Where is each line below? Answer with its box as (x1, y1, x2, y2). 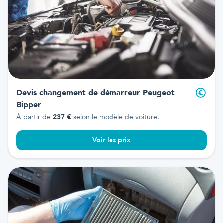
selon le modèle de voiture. (71, 112, 159, 122)
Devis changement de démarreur (16, 87, 140, 98)
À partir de (16, 112, 53, 122)
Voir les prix (92, 135, 131, 145)
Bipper (16, 99, 41, 110)
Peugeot (140, 87, 175, 98)
